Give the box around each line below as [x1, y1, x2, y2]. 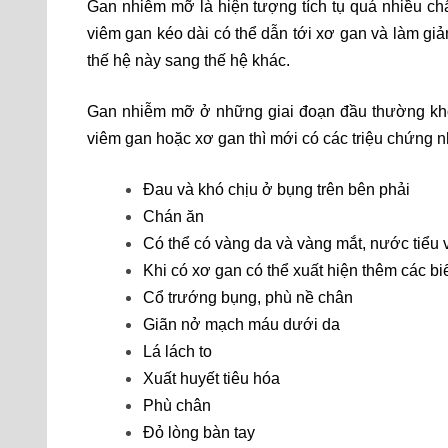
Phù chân [143, 397, 211, 415]
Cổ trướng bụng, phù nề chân [143, 289, 353, 307]
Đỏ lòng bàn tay [143, 424, 255, 442]
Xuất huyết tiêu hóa [143, 370, 280, 388]
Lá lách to [143, 343, 212, 361]
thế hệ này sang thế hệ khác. [87, 52, 290, 70]
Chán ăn [143, 208, 204, 226]
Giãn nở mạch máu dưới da [143, 316, 340, 334]
